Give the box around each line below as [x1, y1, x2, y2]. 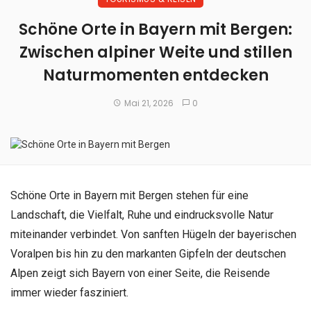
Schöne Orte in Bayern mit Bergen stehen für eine [10, 188, 249, 202]
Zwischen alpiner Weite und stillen [19, 41, 292, 63]
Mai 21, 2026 [124, 96, 174, 109]
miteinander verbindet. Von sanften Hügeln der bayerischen [10, 227, 296, 241]
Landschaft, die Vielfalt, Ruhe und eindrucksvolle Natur [10, 208, 274, 221]
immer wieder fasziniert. [10, 285, 128, 299]
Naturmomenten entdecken [42, 64, 269, 86]
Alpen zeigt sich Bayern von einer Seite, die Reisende [10, 266, 270, 280]
